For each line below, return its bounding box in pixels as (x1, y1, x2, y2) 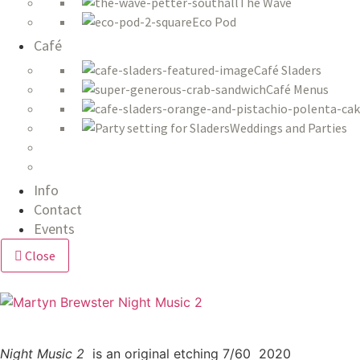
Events (34, 219, 75, 239)
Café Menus (266, 81, 329, 98)
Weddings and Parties (230, 120, 347, 137)
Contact (34, 200, 82, 219)
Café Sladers (254, 62, 321, 79)
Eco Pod (192, 14, 236, 31)
